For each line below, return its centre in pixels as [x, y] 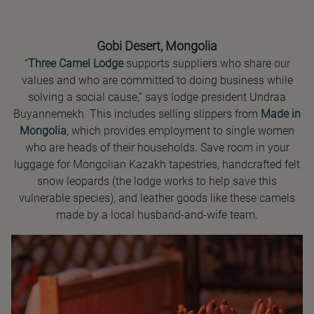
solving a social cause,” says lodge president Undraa [157, 97]
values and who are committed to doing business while [157, 81]
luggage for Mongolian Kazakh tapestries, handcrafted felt [157, 165]
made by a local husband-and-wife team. [157, 215]
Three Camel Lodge [75, 64]
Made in [281, 114]
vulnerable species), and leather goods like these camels [157, 198]
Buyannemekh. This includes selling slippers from [137, 114]
